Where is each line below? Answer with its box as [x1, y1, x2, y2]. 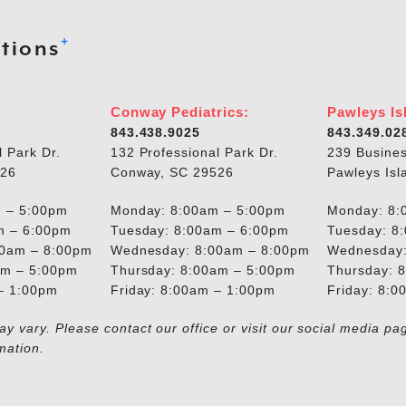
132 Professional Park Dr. [110, 144, 278, 159]
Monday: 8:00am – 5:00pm [110, 202, 285, 217]
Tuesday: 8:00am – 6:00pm [110, 222, 289, 237]
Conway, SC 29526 [110, 164, 235, 179]
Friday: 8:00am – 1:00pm [110, 282, 275, 297]
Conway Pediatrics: [110, 103, 249, 120]
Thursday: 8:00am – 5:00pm [110, 262, 295, 277]
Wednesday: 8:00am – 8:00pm [110, 242, 310, 257]
